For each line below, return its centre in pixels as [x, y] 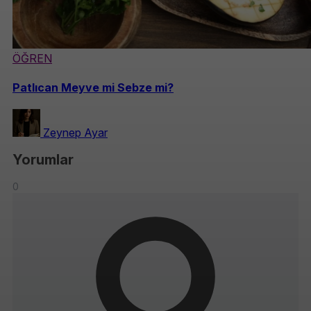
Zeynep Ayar [75, 132]
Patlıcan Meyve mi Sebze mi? [93, 87]
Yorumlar [43, 159]
